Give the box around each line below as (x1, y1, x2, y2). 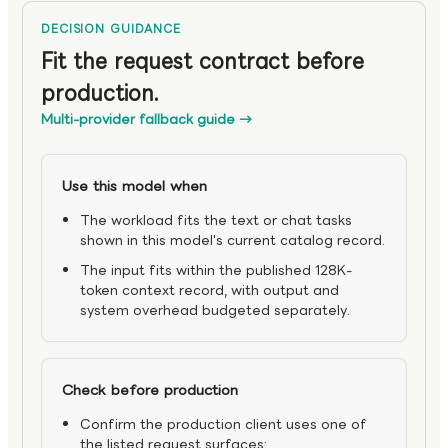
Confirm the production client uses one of (80, 414, 366, 436)
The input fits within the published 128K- (80, 260, 352, 282)
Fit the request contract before (41, 45, 364, 78)
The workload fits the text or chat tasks (80, 210, 352, 232)
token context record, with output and (80, 280, 339, 302)
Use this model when (62, 175, 207, 198)
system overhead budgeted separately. (80, 300, 350, 322)
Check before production (62, 379, 238, 402)
